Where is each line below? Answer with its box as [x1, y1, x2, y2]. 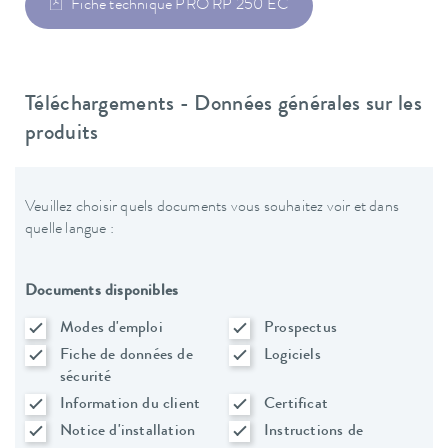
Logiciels [264, 347, 321, 364]
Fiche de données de [60, 347, 193, 364]
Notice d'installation [60, 423, 196, 440]
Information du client [60, 396, 201, 413]
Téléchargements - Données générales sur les [25, 95, 422, 118]
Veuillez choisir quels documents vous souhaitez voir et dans [25, 199, 400, 216]
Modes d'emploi [60, 320, 163, 337]
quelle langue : [25, 221, 114, 238]
